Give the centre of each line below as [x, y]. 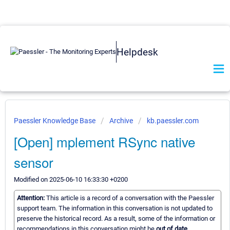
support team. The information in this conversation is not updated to [115, 208]
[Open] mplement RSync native [104, 141]
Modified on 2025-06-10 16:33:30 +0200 [71, 179]
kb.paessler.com [173, 121]
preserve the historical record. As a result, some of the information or [116, 219]
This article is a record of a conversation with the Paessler [130, 198]
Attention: [32, 198]
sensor [34, 162]
